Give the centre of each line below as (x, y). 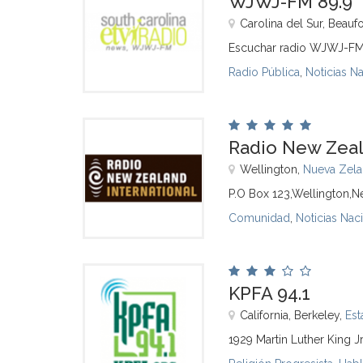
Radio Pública (264, 72)
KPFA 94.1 (269, 293)
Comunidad (259, 218)
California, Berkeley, (293, 315)
